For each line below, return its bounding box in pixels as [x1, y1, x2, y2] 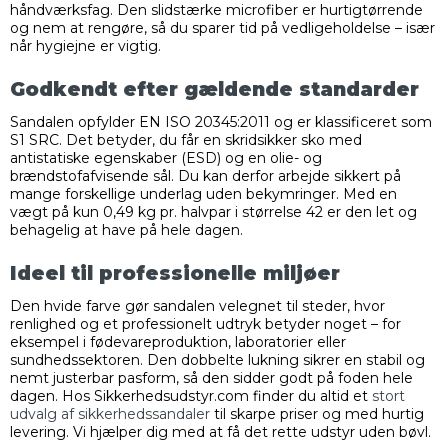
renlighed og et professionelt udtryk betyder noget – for [10, 315, 401, 334]
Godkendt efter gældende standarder [10, 77, 419, 102]
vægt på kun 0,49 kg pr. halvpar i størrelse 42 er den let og [10, 203, 417, 222]
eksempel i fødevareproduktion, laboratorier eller [10, 333, 346, 352]
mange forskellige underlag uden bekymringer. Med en [10, 185, 397, 204]
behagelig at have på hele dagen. [10, 221, 243, 240]
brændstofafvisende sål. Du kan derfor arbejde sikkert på [10, 167, 401, 186]
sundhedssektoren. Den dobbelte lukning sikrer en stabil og [10, 351, 425, 370]
